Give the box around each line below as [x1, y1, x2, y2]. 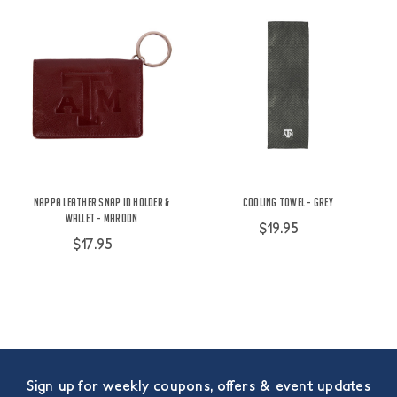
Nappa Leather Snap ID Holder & [33, 195, 170, 210]
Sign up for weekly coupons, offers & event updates [27, 377, 370, 393]
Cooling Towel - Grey [242, 195, 333, 210]
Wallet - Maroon [65, 211, 138, 226]
